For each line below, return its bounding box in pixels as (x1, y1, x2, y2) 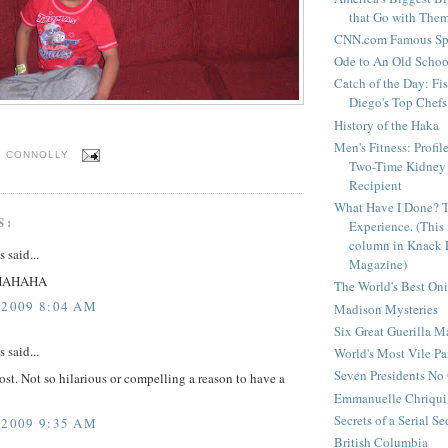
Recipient (349, 175, 402, 194)
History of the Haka (334, 115, 439, 134)
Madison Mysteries (334, 299, 438, 318)
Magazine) (349, 255, 407, 274)
